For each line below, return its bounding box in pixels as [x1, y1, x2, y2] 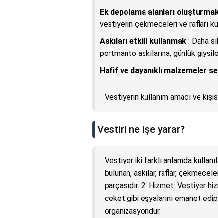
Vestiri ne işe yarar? [97, 124, 185, 136]
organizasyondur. [105, 206, 161, 216]
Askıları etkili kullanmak [100, 36, 186, 46]
